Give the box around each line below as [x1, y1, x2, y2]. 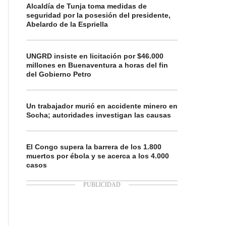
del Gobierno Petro [26, 70, 91, 78]
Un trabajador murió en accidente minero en [26, 102, 178, 110]
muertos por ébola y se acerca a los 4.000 [26, 152, 169, 160]
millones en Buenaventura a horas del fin [26, 61, 168, 69]
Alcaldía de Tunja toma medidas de [26, 2, 147, 10]
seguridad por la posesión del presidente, [26, 11, 171, 19]
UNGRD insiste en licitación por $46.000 [26, 52, 163, 60]
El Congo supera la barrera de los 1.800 [26, 143, 161, 151]
